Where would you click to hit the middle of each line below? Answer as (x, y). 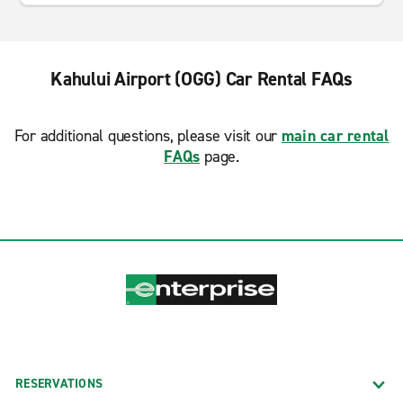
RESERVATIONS (59, 383)
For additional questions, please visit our (148, 136)
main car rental (335, 136)
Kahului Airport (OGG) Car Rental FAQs (201, 79)
